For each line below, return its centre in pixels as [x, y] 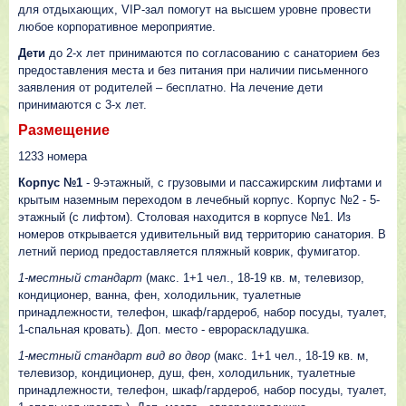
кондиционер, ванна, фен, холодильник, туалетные [159, 295]
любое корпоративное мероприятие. [119, 27]
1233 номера [53, 156]
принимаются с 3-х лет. [84, 105]
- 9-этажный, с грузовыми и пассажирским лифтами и [234, 183]
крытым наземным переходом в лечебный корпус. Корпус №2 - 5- [199, 200]
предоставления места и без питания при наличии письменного [193, 70]
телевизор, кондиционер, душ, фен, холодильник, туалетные [187, 373]
